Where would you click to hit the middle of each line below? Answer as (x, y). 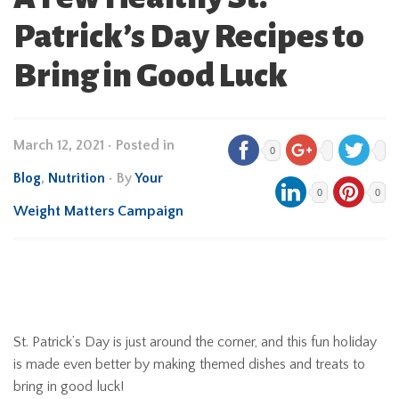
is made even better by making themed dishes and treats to (189, 364)
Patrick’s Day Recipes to (189, 37)
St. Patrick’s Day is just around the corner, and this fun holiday (195, 342)
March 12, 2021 (59, 145)
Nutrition (77, 178)
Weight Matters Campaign (98, 211)
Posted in (145, 145)
